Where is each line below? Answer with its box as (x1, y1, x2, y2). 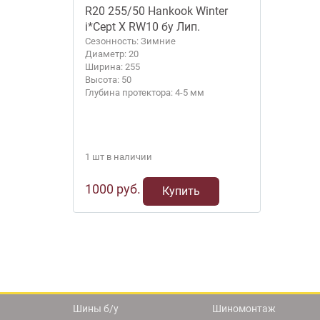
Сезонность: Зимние (85, 36, 176, 46)
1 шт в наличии (85, 151, 152, 163)
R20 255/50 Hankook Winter (85, 4, 228, 18)
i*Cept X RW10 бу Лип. (85, 20, 200, 34)
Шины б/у (73, 303, 119, 314)
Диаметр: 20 (85, 49, 139, 59)
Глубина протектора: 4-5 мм (85, 87, 204, 98)
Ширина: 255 (85, 61, 140, 72)
